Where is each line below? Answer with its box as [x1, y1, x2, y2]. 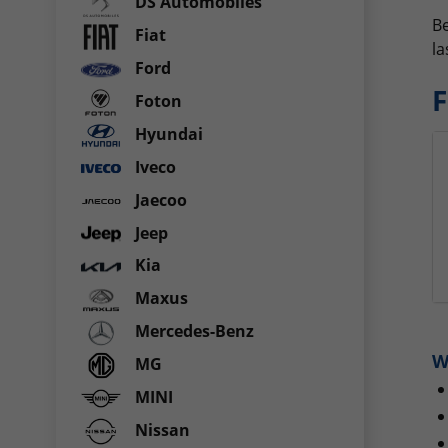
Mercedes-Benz [131, 320, 254, 343]
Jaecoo [131, 188, 187, 211]
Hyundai [131, 122, 203, 145]
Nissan [131, 418, 190, 441]
